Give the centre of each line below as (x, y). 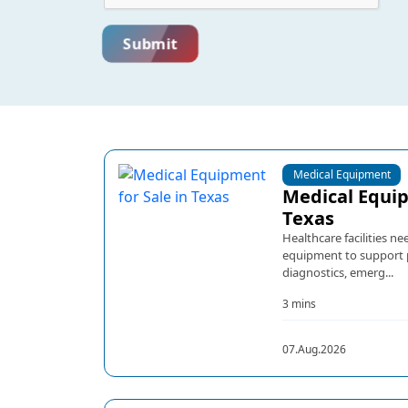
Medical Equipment (342, 174)
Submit (150, 44)
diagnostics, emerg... (338, 272)
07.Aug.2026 (314, 349)
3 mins (299, 304)
